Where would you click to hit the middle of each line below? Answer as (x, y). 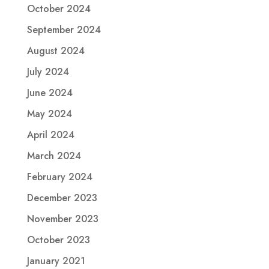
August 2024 (56, 50)
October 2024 (59, 8)
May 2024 (49, 113)
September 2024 (64, 29)
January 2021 (56, 261)
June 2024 (50, 92)
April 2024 (50, 134)
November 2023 (62, 219)
